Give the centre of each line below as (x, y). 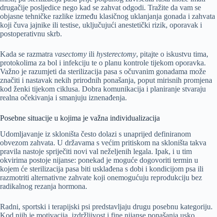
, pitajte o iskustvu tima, (172, 54)
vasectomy (71, 54)
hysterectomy (116, 54)
